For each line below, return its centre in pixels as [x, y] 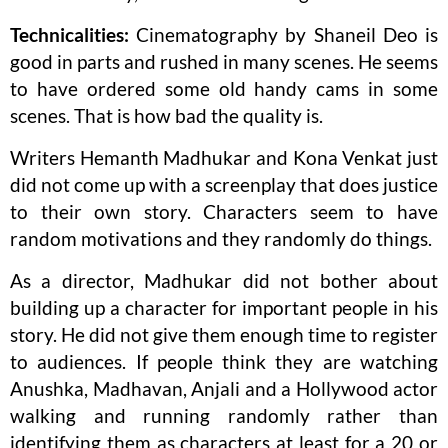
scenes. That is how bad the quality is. [166, 116]
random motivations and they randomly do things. [221, 239]
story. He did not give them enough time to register [224, 335]
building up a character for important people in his [224, 308]
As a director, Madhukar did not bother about [224, 281]
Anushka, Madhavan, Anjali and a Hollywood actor [224, 389]
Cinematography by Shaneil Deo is [283, 35]
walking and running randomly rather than [224, 416]
